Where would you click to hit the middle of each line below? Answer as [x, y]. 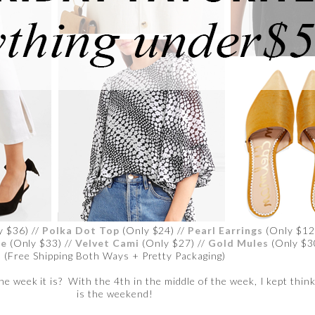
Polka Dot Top [81, 231]
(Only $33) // [41, 243]
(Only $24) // [154, 231]
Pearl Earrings [226, 231]
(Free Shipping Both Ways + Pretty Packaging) [115, 256]
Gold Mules [238, 243]
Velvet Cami [108, 243]
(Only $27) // [174, 243]
